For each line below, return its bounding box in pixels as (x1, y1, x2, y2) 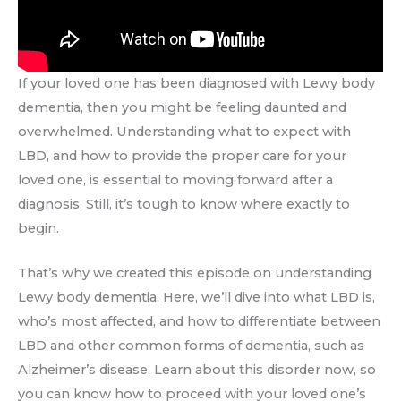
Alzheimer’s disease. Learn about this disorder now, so (18, 362, 376, 378)
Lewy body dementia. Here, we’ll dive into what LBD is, (18, 289, 375, 305)
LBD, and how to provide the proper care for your (18, 147, 346, 164)
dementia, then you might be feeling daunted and (18, 98, 346, 115)
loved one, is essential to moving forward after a (18, 171, 333, 188)
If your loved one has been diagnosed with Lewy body (18, 74, 375, 91)
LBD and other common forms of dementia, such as (18, 337, 364, 354)
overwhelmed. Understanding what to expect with (18, 123, 351, 140)
